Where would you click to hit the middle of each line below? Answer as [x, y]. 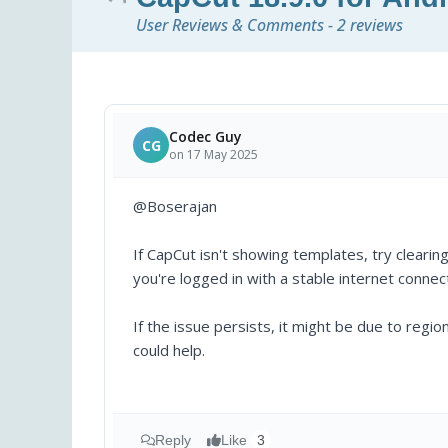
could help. [169, 350]
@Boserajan [175, 206]
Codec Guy [205, 137]
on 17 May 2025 [213, 155]
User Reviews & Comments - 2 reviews [269, 25]
